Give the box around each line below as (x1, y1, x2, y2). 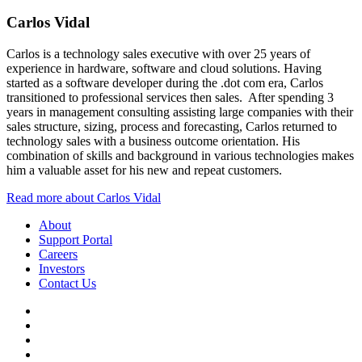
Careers (39, 246, 78, 261)
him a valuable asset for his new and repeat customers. (6, 162, 282, 177)
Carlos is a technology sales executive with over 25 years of (6, 46, 310, 61)
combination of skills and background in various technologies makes (6, 148, 354, 162)
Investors (39, 261, 85, 276)
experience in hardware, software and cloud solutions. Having (6, 61, 322, 75)
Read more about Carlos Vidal (6, 190, 161, 204)
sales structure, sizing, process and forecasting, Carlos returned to (6, 119, 337, 133)
